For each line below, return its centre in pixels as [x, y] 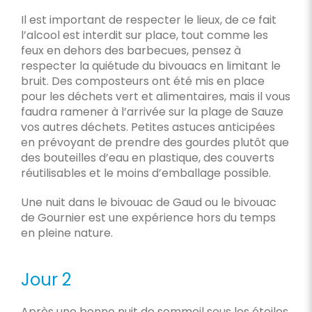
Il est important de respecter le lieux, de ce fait [148, 20]
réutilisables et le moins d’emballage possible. [146, 173]
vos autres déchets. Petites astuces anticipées [148, 127]
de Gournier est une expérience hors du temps [148, 218]
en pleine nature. [67, 233]
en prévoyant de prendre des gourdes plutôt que [155, 142]
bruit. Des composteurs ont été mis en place [142, 81]
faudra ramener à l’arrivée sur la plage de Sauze [152, 112]
